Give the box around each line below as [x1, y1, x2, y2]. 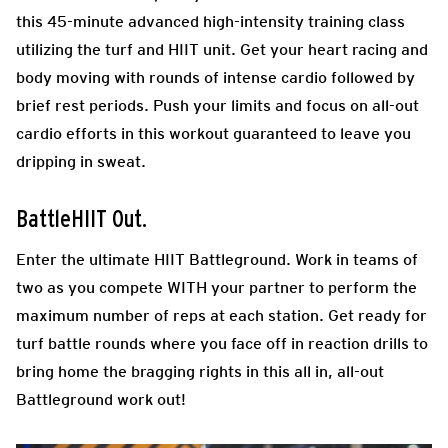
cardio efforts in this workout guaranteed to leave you [16, 124, 411, 144]
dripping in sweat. [16, 152, 146, 172]
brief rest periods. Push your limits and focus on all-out [16, 96, 419, 116]
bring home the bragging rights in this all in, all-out [16, 362, 384, 382]
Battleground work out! [16, 390, 186, 410]
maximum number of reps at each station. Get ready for [16, 306, 427, 326]
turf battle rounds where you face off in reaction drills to [16, 334, 428, 354]
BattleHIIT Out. [16, 208, 147, 233]
